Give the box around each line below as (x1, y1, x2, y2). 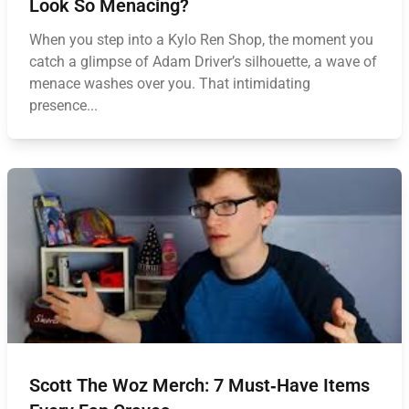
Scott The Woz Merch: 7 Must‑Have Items (29, 374, 370, 396)
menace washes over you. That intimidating (29, 75, 310, 92)
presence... (29, 97, 98, 114)
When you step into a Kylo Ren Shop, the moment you (29, 31, 373, 48)
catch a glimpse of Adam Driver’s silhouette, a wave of (29, 53, 377, 70)
